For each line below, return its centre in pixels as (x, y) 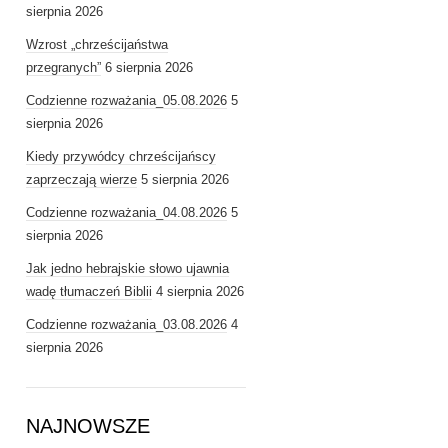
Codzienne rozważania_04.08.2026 (126, 212)
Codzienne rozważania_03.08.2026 (126, 324)
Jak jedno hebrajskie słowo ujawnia (127, 268)
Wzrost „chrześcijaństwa (97, 44)
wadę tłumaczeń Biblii (89, 291)
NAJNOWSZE (88, 426)
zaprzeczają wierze (81, 179)
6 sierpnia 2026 (149, 67)
